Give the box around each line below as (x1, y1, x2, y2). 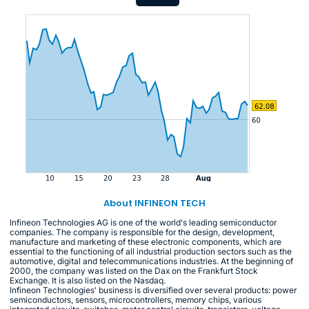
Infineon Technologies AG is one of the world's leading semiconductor (10, 217, 277, 228)
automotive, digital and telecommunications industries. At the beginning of (10, 255, 293, 266)
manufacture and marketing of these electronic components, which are (10, 236, 281, 247)
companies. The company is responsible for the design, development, (10, 226, 275, 237)
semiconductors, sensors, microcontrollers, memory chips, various (10, 294, 261, 305)
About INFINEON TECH (103, 196, 206, 210)
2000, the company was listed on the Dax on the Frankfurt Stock (10, 265, 258, 276)
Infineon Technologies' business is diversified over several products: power (10, 284, 297, 295)
